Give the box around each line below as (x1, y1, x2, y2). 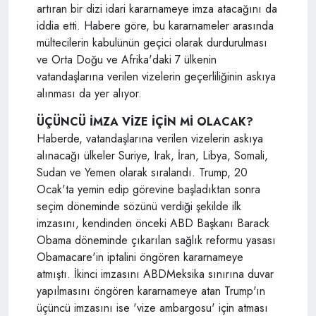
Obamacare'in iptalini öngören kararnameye (37, 249, 243, 266)
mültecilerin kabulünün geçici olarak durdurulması (37, 35, 267, 51)
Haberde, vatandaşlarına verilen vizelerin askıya (37, 130, 263, 147)
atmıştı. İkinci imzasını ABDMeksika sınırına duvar (37, 266, 274, 283)
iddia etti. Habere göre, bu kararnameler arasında (37, 18, 274, 35)
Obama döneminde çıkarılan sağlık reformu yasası (37, 232, 276, 249)
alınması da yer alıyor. (37, 85, 142, 102)
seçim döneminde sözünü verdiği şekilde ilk (37, 198, 241, 215)
